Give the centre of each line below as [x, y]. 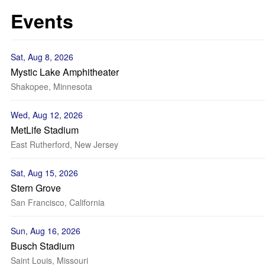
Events [42, 21]
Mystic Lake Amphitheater [65, 72]
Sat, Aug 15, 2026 [44, 173]
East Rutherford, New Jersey [64, 144]
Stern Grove [36, 188]
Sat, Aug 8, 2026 [42, 57]
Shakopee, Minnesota [51, 86]
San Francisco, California [58, 202]
